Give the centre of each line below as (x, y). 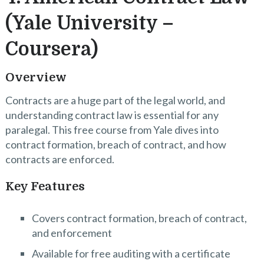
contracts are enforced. (60, 159)
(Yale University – (89, 24)
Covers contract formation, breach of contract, (139, 218)
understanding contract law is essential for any (112, 115)
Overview (36, 78)
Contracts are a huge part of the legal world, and (115, 100)
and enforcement (72, 233)
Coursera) (51, 49)
